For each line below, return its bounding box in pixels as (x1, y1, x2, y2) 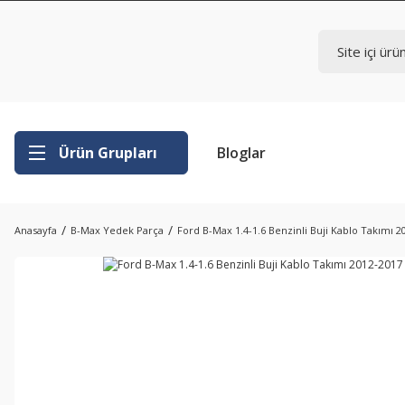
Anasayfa (14, 223, 57, 237)
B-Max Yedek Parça (71, 223, 164, 237)
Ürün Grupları (59, 143, 157, 163)
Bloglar (217, 143, 266, 163)
